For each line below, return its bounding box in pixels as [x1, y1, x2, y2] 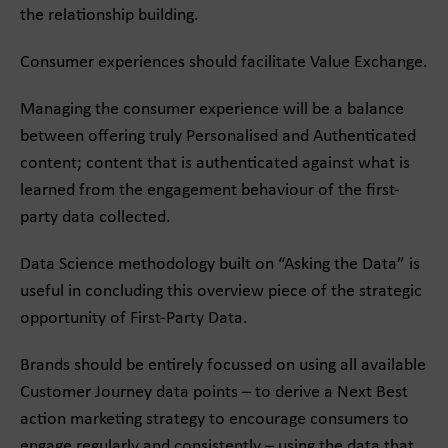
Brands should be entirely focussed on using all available [20, 356, 426, 375]
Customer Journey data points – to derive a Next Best [20, 383, 408, 402]
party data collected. [20, 208, 171, 227]
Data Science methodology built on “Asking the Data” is [20, 255, 420, 274]
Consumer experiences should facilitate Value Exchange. [20, 53, 428, 72]
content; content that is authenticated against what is [20, 154, 410, 173]
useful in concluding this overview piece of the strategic [20, 282, 422, 301]
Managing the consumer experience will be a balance [20, 100, 404, 119]
